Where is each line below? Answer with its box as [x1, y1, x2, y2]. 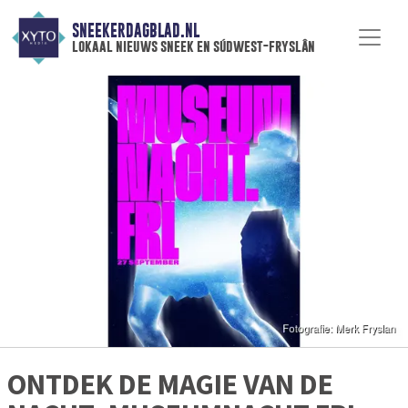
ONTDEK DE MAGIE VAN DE [7, 366, 333, 403]
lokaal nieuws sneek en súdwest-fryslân [71, 37, 315, 56]
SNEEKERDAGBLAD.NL [71, 21, 199, 41]
